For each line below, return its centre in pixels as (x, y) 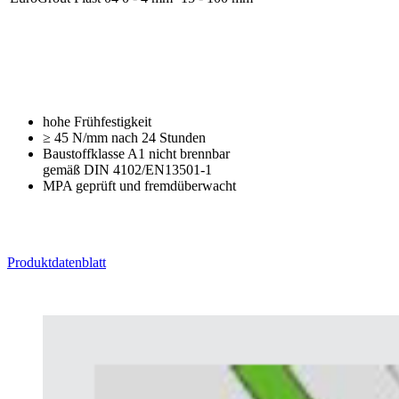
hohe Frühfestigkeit (97, 122)
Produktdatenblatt (57, 263)
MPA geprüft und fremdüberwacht (139, 186)
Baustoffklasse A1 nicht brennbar (136, 154)
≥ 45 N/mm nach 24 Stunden (124, 138)
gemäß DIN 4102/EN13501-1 (127, 170)
